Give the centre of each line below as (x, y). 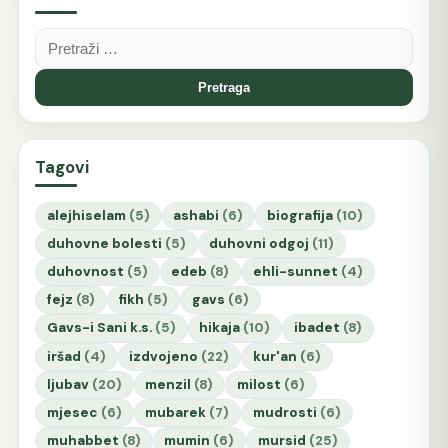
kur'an (275, 356)
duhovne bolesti (104, 243)
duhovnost (85, 272)
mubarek (176, 412)
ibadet (317, 328)
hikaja (220, 328)
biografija (300, 215)
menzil (168, 384)
